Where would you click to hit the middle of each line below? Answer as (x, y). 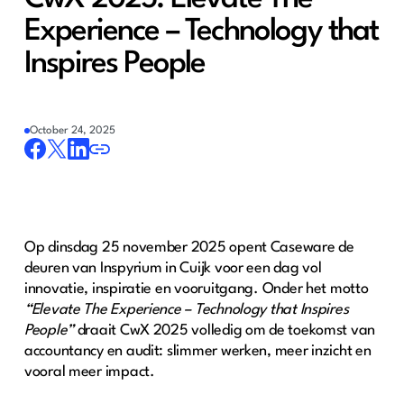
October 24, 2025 (72, 131)
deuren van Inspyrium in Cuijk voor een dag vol (173, 269)
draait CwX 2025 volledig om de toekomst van (225, 331)
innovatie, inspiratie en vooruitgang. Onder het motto (196, 289)
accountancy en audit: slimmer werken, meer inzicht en (197, 352)
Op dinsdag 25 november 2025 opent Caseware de (189, 248)
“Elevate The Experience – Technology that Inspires (186, 310)
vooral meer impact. (91, 372)
